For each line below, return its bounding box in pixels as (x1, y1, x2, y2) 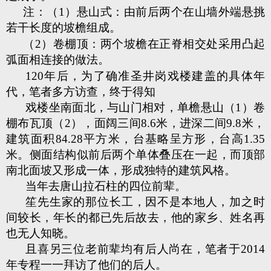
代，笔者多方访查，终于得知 (6, 85, 155, 98)
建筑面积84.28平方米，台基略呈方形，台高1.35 (6, 132, 265, 145)
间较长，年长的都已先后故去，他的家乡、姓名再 (6, 211, 265, 224)
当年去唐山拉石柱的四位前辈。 (25, 180, 186, 192)
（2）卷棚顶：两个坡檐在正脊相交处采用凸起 (23, 38, 265, 50)
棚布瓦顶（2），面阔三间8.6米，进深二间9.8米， (6, 117, 265, 129)
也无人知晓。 (6, 227, 75, 240)
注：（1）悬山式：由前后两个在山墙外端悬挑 (23, 5, 265, 18)
